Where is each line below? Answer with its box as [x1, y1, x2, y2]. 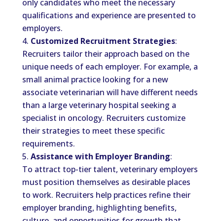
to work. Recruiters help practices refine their [22, 189, 190, 200]
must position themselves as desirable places [22, 177, 190, 187]
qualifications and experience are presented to [22, 10, 196, 21]
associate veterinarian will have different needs [22, 87, 198, 98]
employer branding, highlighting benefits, [22, 202, 177, 213]
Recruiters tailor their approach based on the [22, 48, 189, 59]
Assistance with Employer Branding [30, 151, 170, 162]
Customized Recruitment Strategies [30, 36, 175, 46]
